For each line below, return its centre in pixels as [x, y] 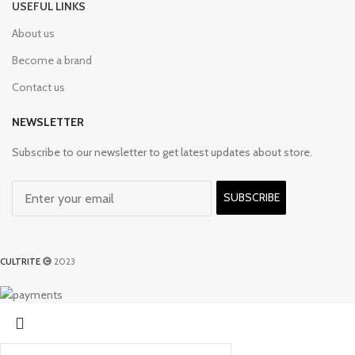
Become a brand [52, 60]
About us [33, 33]
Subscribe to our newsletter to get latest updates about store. [162, 152]
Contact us [38, 87]
